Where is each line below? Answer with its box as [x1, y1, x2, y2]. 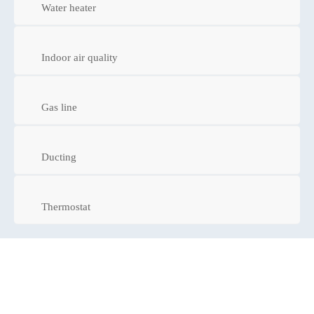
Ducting [41, 151, 76, 163]
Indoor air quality [41, 51, 118, 63]
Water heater [41, 1, 96, 13]
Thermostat [41, 200, 90, 212]
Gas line [41, 101, 77, 113]
